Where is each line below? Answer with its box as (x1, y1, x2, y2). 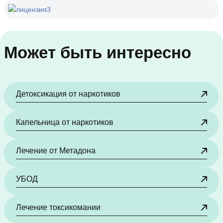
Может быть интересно (4, 43, 191, 62)
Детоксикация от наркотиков (16, 90, 120, 99)
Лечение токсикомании (16, 203, 101, 212)
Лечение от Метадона (16, 146, 96, 155)
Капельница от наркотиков (16, 118, 113, 127)
